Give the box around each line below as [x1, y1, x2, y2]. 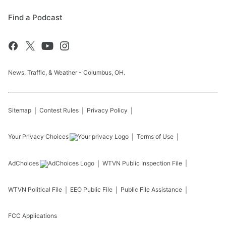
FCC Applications [8, 212, 57, 220]
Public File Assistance [121, 186, 182, 194]
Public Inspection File [122, 159, 182, 167]
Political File [28, 186, 62, 194]
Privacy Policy [87, 106, 128, 115]
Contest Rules [39, 106, 79, 115]
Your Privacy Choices [8, 133, 69, 141]
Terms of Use [137, 133, 174, 141]
